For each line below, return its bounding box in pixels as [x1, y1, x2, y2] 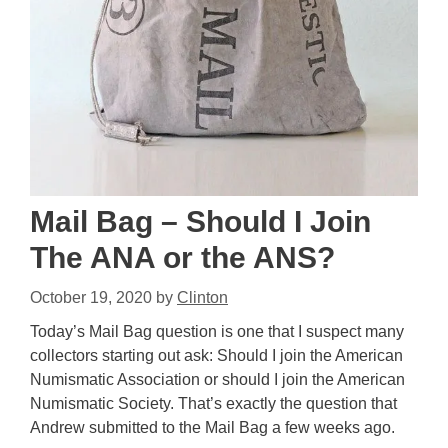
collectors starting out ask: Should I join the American [30, 347, 403, 365]
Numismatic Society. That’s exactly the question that [30, 395, 397, 413]
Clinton [177, 289, 228, 307]
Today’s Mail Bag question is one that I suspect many [30, 323, 404, 341]
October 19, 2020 [30, 289, 152, 307]
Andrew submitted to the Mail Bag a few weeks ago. [30, 419, 395, 437]
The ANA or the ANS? [30, 241, 335, 275]
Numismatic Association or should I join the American [30, 371, 405, 389]
